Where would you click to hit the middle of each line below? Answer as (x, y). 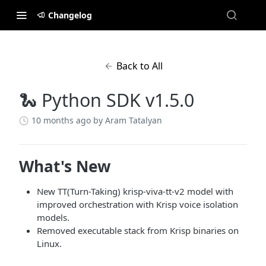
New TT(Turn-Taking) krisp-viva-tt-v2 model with (135, 191)
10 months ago (61, 120)
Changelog (70, 15)
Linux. (49, 243)
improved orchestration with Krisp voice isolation (137, 204)
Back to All (139, 66)
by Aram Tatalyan (128, 120)
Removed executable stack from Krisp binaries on (138, 230)
